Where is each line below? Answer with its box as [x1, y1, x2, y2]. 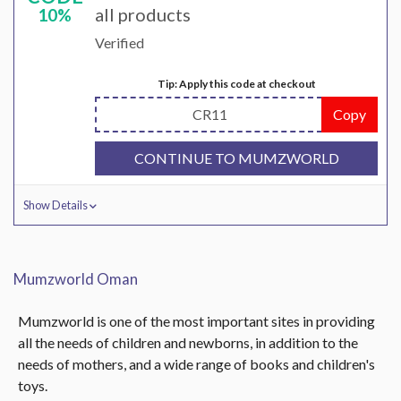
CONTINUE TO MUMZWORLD [133, 149, 339, 166]
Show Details [23, 198, 90, 212]
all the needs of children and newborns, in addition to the [18, 334, 358, 351]
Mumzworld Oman [13, 269, 138, 288]
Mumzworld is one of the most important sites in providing [18, 312, 375, 329]
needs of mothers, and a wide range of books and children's [18, 355, 375, 372]
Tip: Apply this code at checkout [157, 77, 316, 90]
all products [95, 4, 191, 25]
